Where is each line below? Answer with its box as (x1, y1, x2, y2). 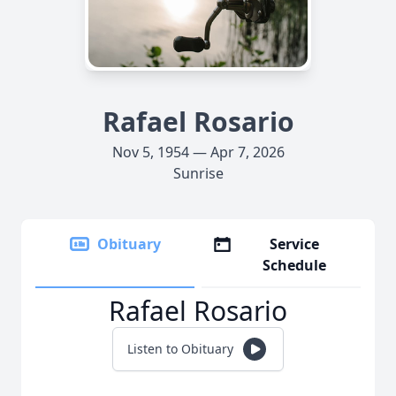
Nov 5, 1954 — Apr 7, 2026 (111, 142, 285, 162)
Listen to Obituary (127, 340, 233, 357)
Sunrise (172, 164, 224, 183)
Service (270, 234, 320, 254)
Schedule (263, 255, 327, 275)
